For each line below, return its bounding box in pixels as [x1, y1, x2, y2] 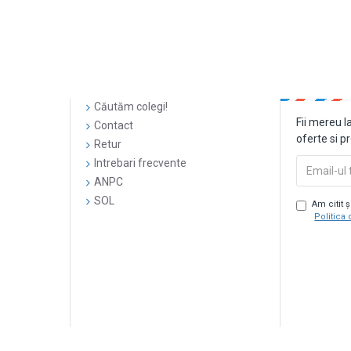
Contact [93, 119, 133, 132]
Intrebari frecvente [93, 157, 186, 169]
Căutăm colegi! [93, 100, 168, 113]
